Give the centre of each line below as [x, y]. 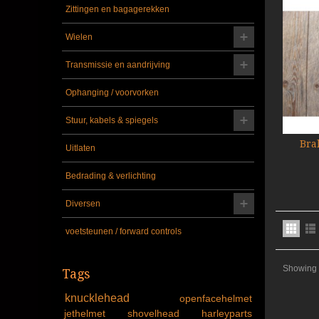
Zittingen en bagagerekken [117, 9]
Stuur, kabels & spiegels [112, 120]
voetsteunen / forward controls [124, 231]
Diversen [83, 203]
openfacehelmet [215, 298]
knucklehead [119, 298]
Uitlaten [80, 148]
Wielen [79, 37]
